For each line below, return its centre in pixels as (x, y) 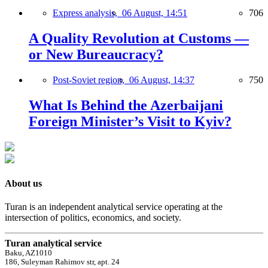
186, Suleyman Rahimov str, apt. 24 (62, 262)
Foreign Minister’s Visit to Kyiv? (130, 121)
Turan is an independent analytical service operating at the (114, 207)
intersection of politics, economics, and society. (93, 218)
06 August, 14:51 (155, 13)
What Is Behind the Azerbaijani (126, 105)
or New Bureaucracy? (96, 54)
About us (23, 183)
